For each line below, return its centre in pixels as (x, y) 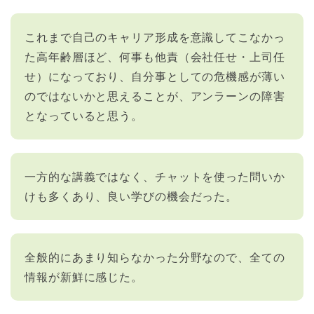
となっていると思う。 (84, 115)
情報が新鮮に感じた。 (84, 276)
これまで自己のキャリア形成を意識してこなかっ (155, 36)
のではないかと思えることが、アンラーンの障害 (155, 95)
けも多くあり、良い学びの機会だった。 (131, 196)
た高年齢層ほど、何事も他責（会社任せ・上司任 (155, 56)
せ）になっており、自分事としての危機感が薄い (155, 76)
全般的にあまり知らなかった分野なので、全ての (155, 257)
